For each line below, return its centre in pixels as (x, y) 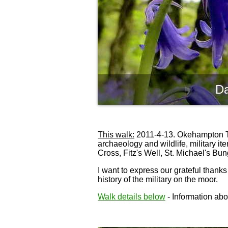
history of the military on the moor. (158, 180)
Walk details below (132, 197)
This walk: (116, 135)
